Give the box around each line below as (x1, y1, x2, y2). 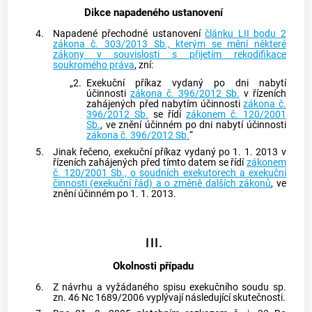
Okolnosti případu (113, 259, 194, 272)
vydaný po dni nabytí (161, 77, 286, 89)
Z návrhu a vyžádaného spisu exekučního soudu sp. (52, 281, 286, 293)
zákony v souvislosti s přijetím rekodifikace (52, 48, 286, 61)
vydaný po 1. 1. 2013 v (181, 146, 286, 158)
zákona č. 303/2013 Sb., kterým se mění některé (52, 38, 286, 50)
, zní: (134, 58, 153, 71)
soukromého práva (52, 58, 134, 71)
